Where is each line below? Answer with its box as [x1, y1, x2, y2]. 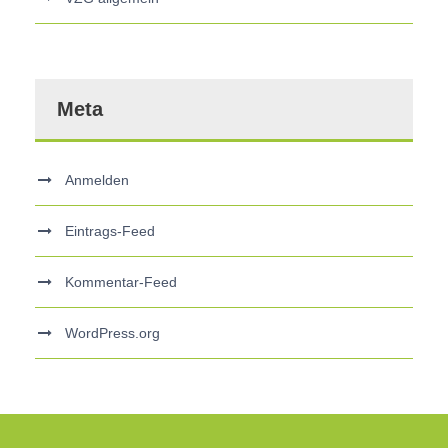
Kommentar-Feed [65, 273, 177, 290]
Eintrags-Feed [65, 222, 155, 239]
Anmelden [65, 171, 129, 188]
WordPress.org [65, 324, 160, 341]
